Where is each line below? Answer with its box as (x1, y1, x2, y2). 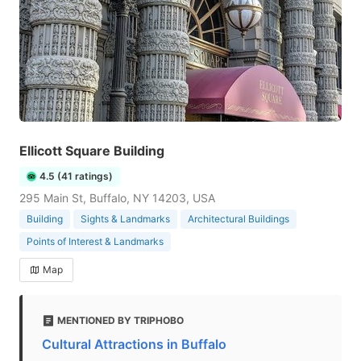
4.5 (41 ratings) (39, 170, 113, 182)
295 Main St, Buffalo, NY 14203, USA (19, 191, 215, 205)
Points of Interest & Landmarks (27, 235, 164, 247)
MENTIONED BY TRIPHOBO (57, 314, 184, 326)
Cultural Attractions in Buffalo (42, 336, 226, 352)
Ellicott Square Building (19, 143, 164, 159)
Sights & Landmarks (81, 213, 170, 225)
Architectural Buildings (188, 213, 289, 225)
